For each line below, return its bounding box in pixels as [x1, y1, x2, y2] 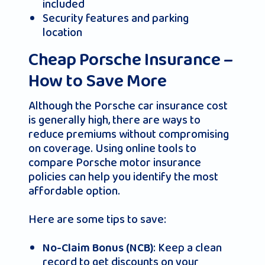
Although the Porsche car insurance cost [28, 96, 228, 116]
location [43, 23, 82, 43]
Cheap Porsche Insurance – [28, 46, 233, 75]
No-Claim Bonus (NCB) [43, 239, 153, 258]
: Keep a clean [153, 238, 222, 258]
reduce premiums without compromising [28, 125, 229, 144]
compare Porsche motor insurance [28, 153, 201, 173]
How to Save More [28, 67, 167, 96]
